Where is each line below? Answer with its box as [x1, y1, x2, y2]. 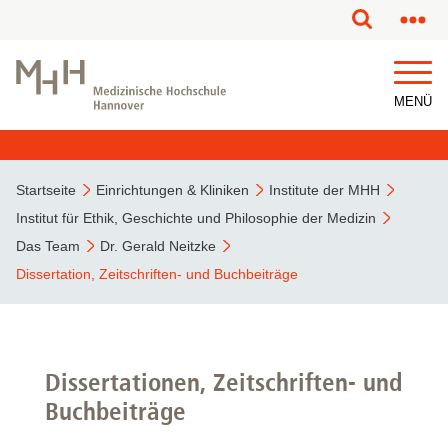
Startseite [16, 182, 76, 198]
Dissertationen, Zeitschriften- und [45, 367, 402, 397]
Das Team [16, 238, 80, 254]
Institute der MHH [269, 182, 380, 198]
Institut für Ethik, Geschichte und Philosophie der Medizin [16, 210, 376, 226]
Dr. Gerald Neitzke [100, 238, 216, 254]
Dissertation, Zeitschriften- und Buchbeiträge [16, 266, 298, 282]
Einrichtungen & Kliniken [96, 182, 249, 198]
